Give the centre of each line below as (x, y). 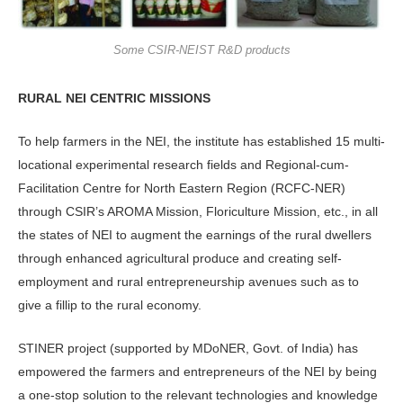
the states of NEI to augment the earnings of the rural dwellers (195, 234)
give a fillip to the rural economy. (110, 304)
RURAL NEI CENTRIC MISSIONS (114, 98)
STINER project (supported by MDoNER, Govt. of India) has (188, 349)
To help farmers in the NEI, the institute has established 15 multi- (201, 141)
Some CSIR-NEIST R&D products (201, 49)
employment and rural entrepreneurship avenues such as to (188, 281)
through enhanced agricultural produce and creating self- (180, 258)
